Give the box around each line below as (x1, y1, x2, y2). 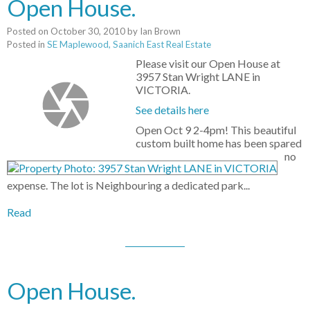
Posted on (7, 26, 51, 37)
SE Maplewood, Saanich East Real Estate (47, 39, 211, 51)
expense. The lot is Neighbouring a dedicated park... (7, 179, 250, 192)
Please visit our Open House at (136, 57, 281, 71)
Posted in (7, 39, 45, 51)
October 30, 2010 (51, 26, 125, 37)
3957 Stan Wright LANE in (136, 70, 261, 84)
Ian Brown (140, 26, 181, 37)
